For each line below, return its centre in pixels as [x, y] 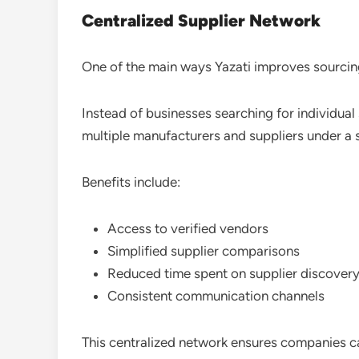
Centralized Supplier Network [201, 20]
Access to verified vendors [188, 228]
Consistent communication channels [216, 295]
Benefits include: [131, 182]
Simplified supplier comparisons [204, 250]
